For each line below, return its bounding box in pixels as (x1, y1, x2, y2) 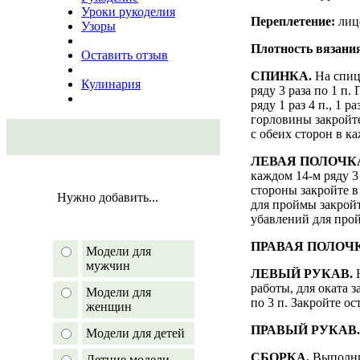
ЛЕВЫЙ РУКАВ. (251, 266, 356, 280)
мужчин (86, 259, 130, 272)
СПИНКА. (251, 68, 312, 83)
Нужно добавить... (57, 190, 158, 204)
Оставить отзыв (81, 48, 168, 62)
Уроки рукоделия (81, 5, 175, 18)
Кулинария (81, 77, 141, 91)
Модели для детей (86, 326, 185, 340)
